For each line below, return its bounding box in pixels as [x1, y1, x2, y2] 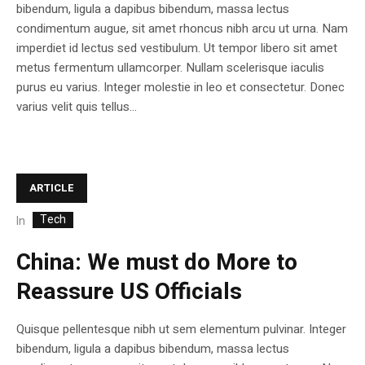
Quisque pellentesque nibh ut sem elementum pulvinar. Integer [16, 319, 346, 338]
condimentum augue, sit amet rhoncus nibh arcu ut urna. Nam [16, 20, 348, 38]
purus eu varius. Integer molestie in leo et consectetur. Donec [16, 78, 345, 97]
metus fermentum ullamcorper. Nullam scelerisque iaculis [16, 59, 324, 77]
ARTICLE [29, 180, 74, 196]
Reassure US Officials [16, 275, 242, 309]
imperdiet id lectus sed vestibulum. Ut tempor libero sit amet [16, 39, 337, 58]
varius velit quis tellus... [16, 98, 137, 117]
